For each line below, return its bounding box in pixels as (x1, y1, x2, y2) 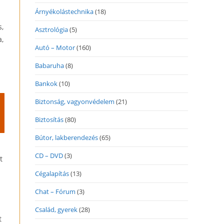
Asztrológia (35, 25, 68, 34)
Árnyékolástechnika (35, 7, 93, 16)
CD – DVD (35, 151, 63, 160)
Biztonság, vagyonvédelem (35, 97, 114, 106)
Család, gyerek (35, 205, 77, 214)
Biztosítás (35, 115, 63, 124)
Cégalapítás (35, 169, 69, 178)
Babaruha (35, 61, 64, 70)
